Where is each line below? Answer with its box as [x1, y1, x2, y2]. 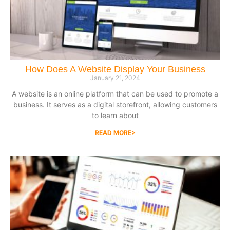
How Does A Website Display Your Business [25, 64, 205, 75]
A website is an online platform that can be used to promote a [12, 89, 218, 99]
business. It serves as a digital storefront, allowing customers [13, 100, 217, 109]
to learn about [91, 111, 139, 120]
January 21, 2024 [90, 74, 140, 82]
